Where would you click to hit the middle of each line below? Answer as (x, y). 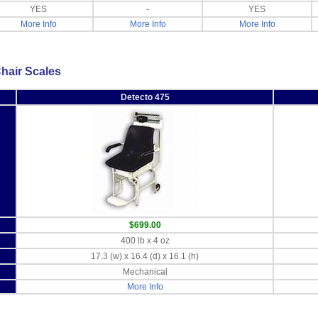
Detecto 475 (145, 98)
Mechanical (145, 272)
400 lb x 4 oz (145, 241)
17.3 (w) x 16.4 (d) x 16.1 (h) (145, 257)
